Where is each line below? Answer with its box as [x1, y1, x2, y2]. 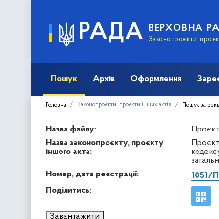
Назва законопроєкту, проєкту [46, 138, 164, 148]
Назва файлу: [46, 124, 96, 134]
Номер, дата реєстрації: [46, 169, 139, 179]
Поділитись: [46, 185, 91, 195]
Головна [46, 102, 66, 108]
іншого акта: [46, 147, 92, 156]
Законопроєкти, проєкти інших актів [77, 101, 171, 108]
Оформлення [131, 74, 182, 84]
